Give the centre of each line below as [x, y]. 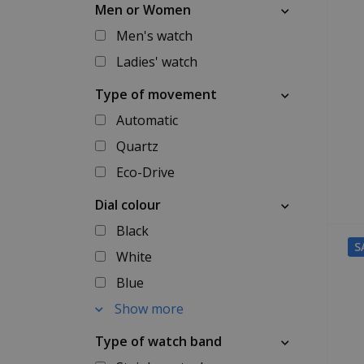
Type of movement [156, 94]
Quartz [137, 146]
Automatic [147, 120]
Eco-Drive [145, 172]
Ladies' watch [156, 62]
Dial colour [128, 205]
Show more [149, 309]
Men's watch [154, 36]
